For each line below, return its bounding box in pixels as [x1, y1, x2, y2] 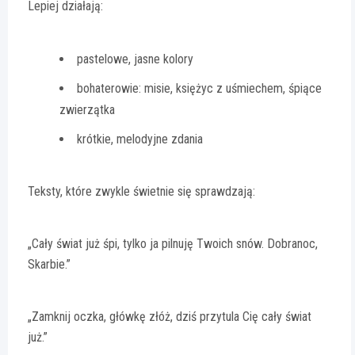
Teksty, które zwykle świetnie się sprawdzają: [28, 183, 255, 199]
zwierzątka [59, 101, 115, 117]
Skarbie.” [28, 256, 71, 272]
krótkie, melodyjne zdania [77, 131, 203, 147]
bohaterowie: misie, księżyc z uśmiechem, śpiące [77, 80, 322, 96]
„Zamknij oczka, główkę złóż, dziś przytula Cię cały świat [28, 308, 311, 324]
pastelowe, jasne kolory [77, 51, 193, 67]
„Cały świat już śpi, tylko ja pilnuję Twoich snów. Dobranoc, [28, 235, 318, 251]
